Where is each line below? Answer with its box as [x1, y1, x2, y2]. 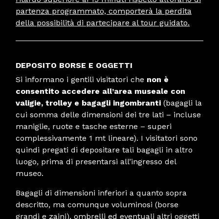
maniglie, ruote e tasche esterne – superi [16, 121, 172, 131]
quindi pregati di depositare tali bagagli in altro [16, 145, 193, 154]
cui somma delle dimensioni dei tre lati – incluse [16, 109, 201, 119]
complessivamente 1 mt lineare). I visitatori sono [16, 133, 197, 143]
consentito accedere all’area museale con [16, 86, 185, 96]
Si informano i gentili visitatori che [16, 74, 147, 84]
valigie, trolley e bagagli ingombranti [16, 98, 161, 108]
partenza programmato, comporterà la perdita [16, 6, 192, 16]
